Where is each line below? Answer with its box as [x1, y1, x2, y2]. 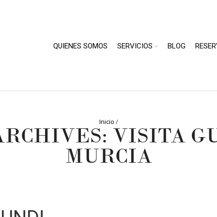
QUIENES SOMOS [53, 42, 108, 50]
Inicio [99, 117, 114, 126]
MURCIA [65, 143, 152, 169]
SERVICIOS [117, 42, 153, 50]
